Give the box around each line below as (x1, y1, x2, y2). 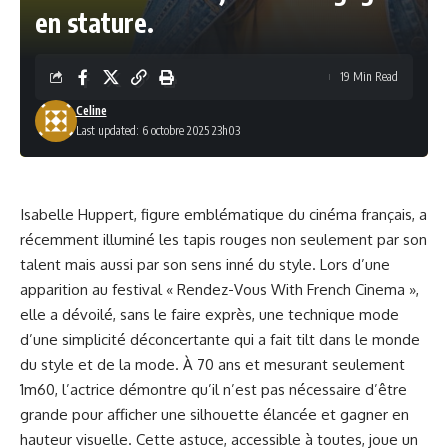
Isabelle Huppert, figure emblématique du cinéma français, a (20, 205, 427, 224)
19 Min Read (340, 69, 398, 84)
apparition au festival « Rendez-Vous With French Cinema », (20, 280, 419, 299)
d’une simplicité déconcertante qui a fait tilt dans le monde (20, 330, 420, 349)
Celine (75, 103, 107, 118)
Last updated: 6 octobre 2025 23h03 (75, 123, 240, 138)
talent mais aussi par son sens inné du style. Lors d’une (20, 255, 390, 274)
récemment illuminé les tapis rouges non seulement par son (20, 230, 427, 249)
